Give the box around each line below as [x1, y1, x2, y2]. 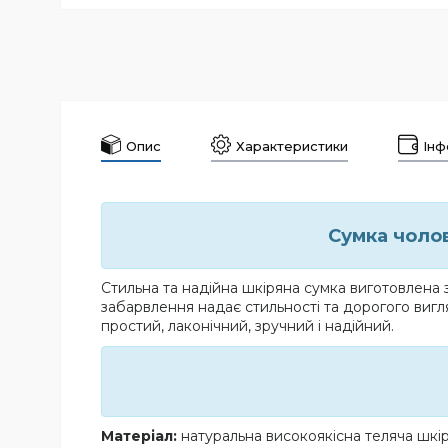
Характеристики [236, 137, 348, 154]
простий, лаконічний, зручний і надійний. [101, 316, 394, 335]
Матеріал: [101, 426, 177, 445]
